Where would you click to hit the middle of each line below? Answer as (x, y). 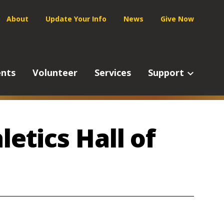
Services (113, 72)
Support (166, 72)
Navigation (69, 45)
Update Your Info (76, 19)
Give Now (177, 19)
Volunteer (55, 72)
